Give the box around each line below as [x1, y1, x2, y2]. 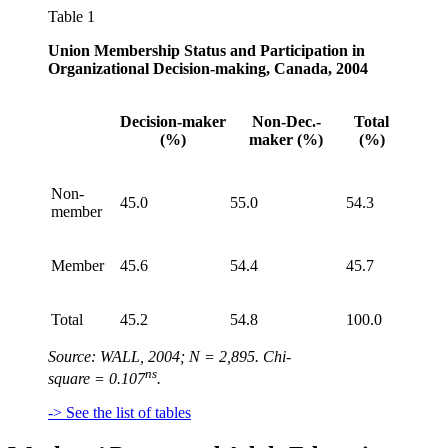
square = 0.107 [48, 370, 145, 388]
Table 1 [48, 7, 95, 25]
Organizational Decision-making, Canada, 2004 [48, 59, 368, 77]
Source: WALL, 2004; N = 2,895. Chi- [48, 347, 291, 365]
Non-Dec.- [251, 112, 321, 130]
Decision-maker [120, 112, 226, 130]
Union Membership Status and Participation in [48, 41, 365, 59]
